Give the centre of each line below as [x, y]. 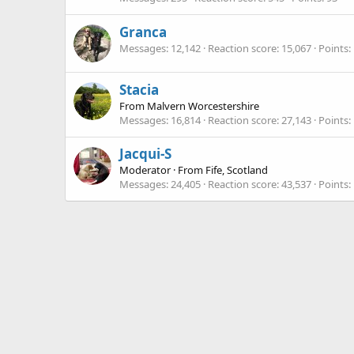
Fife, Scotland [237, 169]
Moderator [145, 169]
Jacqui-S [145, 153]
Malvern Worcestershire [203, 105]
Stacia [139, 89]
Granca [143, 32]
